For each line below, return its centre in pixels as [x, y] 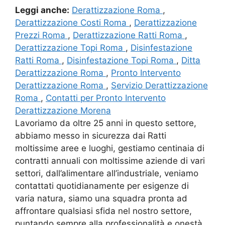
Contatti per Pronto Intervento [106, 98]
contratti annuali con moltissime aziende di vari [110, 160]
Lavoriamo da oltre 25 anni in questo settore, [106, 123]
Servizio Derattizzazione [159, 85]
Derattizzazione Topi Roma [70, 47]
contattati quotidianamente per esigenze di [102, 186]
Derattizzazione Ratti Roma [129, 35]
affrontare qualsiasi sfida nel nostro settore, [103, 211]
